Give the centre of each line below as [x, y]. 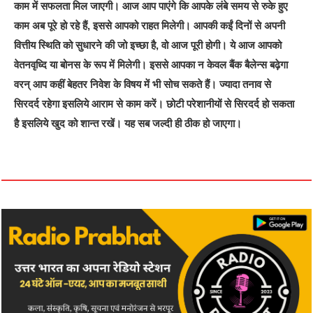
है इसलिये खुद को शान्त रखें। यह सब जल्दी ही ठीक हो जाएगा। [128, 123]
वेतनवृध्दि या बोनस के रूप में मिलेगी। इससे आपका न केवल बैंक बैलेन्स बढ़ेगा [151, 64]
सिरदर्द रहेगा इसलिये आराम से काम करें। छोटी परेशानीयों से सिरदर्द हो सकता [154, 103]
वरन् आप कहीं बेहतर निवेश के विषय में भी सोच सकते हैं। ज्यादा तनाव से [143, 84]
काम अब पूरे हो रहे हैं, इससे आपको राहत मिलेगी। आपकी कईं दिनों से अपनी [150, 25]
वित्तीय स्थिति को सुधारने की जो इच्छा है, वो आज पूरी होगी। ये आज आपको [148, 45]
